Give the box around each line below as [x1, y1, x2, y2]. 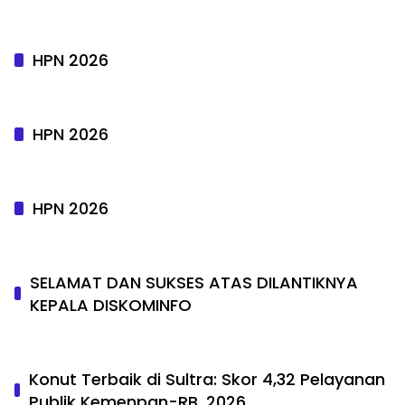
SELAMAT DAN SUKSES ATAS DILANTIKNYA [30, 270, 359, 294]
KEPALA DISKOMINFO [30, 293, 193, 316]
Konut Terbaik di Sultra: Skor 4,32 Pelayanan [29, 367, 386, 391]
